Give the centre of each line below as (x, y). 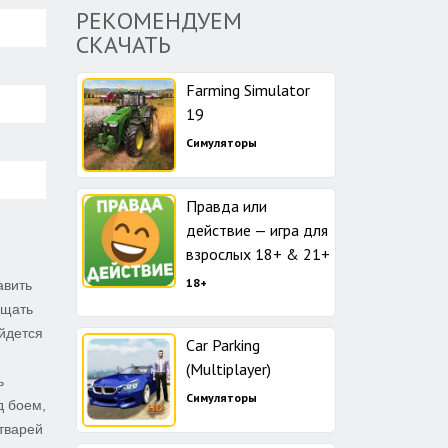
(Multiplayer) (228, 369)
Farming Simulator (248, 90)
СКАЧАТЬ (123, 44)
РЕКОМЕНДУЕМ (159, 20)
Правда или (226, 206)
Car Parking (223, 345)
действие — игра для (257, 230)
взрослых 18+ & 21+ (258, 254)
